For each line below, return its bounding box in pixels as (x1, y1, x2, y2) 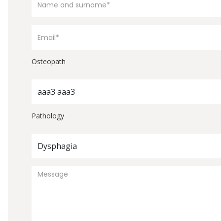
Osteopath (32, 56, 66, 66)
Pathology (32, 110, 64, 120)
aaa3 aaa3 (37, 86, 75, 97)
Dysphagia (37, 140, 77, 151)
